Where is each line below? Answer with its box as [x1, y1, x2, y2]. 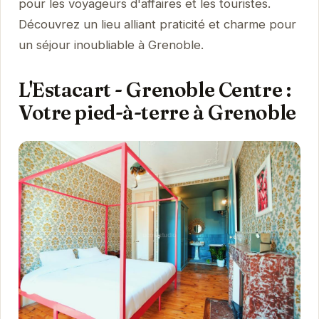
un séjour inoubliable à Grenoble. [18, 37, 204, 52]
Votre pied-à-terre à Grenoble [18, 99, 296, 125]
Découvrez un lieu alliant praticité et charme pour [18, 16, 296, 31]
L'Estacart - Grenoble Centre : [18, 76, 291, 102]
